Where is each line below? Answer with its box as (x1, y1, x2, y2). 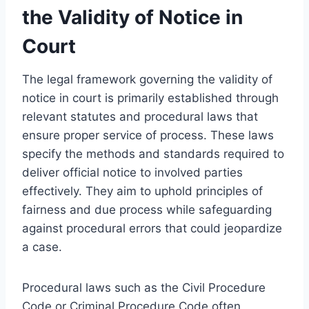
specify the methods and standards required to (22, 146, 284, 161)
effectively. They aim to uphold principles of (22, 183, 263, 198)
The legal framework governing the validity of (22, 72, 272, 86)
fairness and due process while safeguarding (22, 202, 272, 217)
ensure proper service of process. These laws (22, 128, 274, 142)
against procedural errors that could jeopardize (22, 221, 282, 235)
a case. (22, 239, 62, 254)
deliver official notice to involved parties (22, 165, 243, 179)
